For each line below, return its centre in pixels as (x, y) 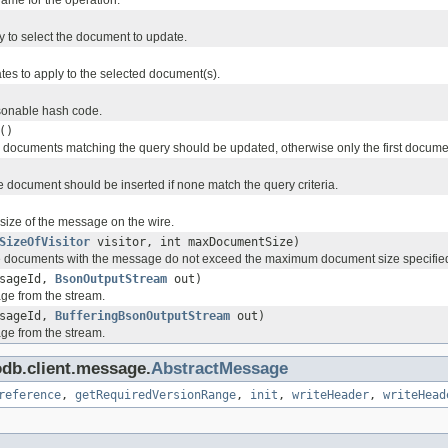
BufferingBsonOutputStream (142, 316)
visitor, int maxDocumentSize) (195, 242)
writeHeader (330, 395)
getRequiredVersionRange (155, 395)
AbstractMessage (219, 369)
